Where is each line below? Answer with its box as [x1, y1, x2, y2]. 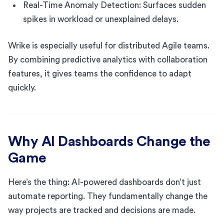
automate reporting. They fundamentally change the [8, 191, 207, 200]
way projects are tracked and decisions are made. [8, 205, 195, 214]
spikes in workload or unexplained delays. [23, 14, 178, 23]
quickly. [8, 83, 36, 92]
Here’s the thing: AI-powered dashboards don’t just [8, 177, 201, 186]
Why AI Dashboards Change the [8, 134, 210, 148]
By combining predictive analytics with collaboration [8, 55, 207, 64]
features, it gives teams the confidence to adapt [8, 69, 191, 78]
